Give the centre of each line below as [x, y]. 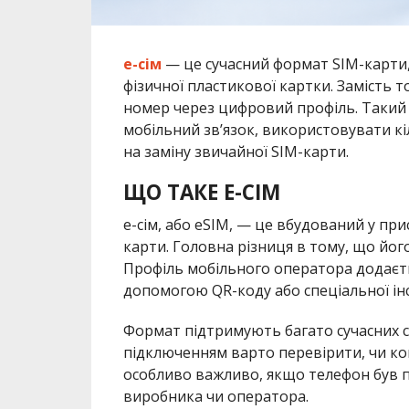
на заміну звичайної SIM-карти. [236, 151]
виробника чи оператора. [215, 396]
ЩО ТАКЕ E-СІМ [201, 192]
